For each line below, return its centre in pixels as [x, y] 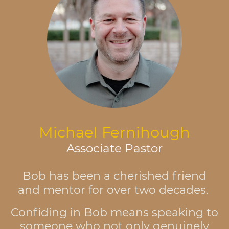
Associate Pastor [114, 148]
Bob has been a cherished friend [114, 176]
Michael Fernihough [114, 132]
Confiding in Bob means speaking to [114, 212]
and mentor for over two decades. [114, 190]
